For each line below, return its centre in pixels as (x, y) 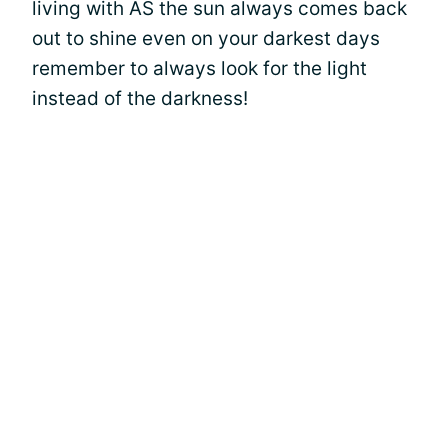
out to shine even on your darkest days (206, 38)
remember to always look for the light (199, 68)
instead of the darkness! (140, 98)
